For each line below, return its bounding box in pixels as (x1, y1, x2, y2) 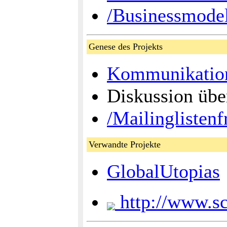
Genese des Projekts (89, 42, 170, 52)
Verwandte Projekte (89, 139, 168, 149)
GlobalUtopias (107, 161, 220, 182)
